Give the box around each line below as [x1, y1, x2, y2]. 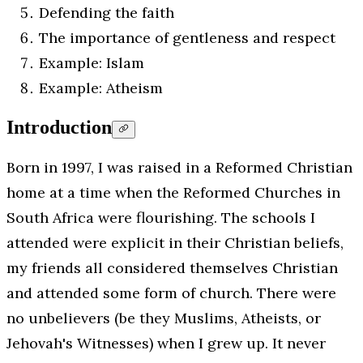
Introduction [6, 117, 112, 139]
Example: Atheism [39, 79, 163, 98]
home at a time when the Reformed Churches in [6, 183, 340, 203]
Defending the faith [39, 3, 174, 23]
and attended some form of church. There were [6, 284, 336, 303]
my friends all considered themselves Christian [6, 258, 338, 278]
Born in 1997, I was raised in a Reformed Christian [6, 158, 352, 177]
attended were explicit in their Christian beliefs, [6, 233, 344, 253]
